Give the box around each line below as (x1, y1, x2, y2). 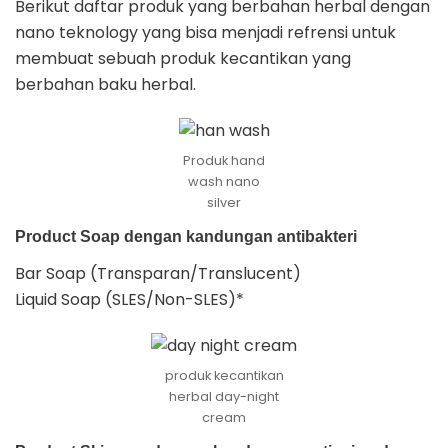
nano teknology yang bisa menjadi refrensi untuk (15, 20, 396, 44)
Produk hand (183, 152, 265, 170)
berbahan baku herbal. (15, 72, 196, 96)
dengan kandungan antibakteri (120, 227, 357, 245)
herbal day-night (169, 388, 279, 406)
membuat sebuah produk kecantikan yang (15, 46, 351, 70)
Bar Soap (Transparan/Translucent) (15, 261, 301, 285)
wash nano (188, 173, 260, 191)
